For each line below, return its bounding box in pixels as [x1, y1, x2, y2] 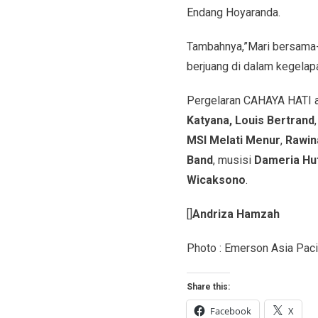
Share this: [186, 281, 230, 292]
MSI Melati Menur [186, 133, 280, 147]
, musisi [212, 153, 254, 167]
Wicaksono [186, 172, 246, 187]
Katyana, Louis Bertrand [186, 113, 314, 127]
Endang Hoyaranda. [186, 5, 280, 19]
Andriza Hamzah [192, 207, 280, 221]
